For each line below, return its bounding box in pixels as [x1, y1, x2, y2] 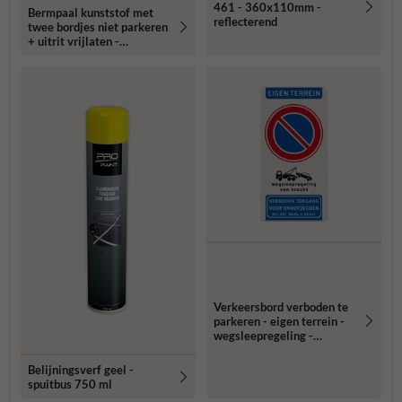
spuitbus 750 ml [28, 377, 112, 392]
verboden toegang [214, 342, 307, 357]
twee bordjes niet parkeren [28, 20, 168, 35]
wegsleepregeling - [214, 328, 313, 343]
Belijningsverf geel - [28, 363, 134, 378]
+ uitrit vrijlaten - [28, 34, 119, 49]
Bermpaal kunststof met [28, 5, 153, 21]
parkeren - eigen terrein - [214, 313, 345, 328]
